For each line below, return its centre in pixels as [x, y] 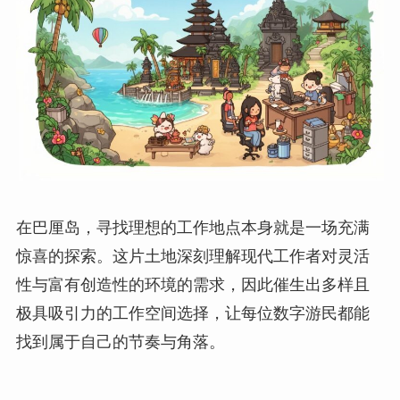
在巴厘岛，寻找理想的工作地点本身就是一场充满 [192, 227]
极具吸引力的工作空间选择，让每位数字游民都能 [192, 313]
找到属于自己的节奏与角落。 [120, 342]
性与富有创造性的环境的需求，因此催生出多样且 [192, 284]
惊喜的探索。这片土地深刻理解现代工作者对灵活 [192, 256]
